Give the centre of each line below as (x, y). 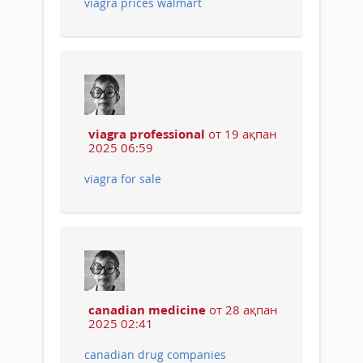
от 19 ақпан (241, 133)
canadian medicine (147, 309)
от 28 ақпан (242, 309)
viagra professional (147, 133)
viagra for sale (123, 178)
